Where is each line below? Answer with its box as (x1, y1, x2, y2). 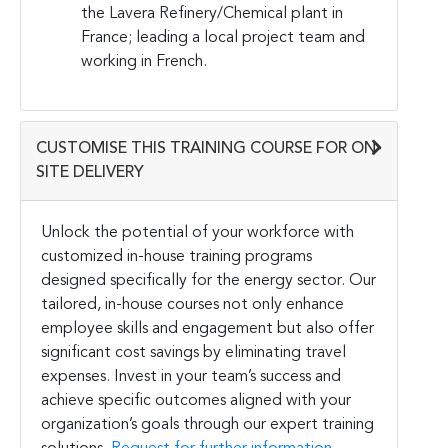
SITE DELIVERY (36, 164, 144, 181)
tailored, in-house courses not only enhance (41, 296, 344, 313)
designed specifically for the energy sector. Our (41, 272, 376, 289)
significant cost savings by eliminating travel (41, 344, 346, 361)
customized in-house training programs (41, 248, 312, 265)
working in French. (81, 53, 207, 70)
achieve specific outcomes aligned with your (41, 392, 351, 409)
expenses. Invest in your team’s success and (41, 368, 341, 385)
